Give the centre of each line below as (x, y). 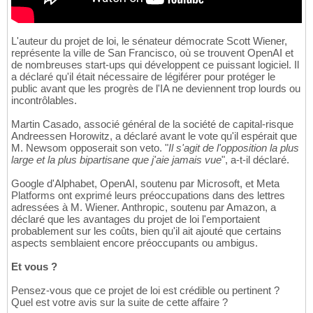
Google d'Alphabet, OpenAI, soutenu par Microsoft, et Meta (145, 184)
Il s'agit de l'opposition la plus (234, 148)
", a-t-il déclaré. (255, 160)
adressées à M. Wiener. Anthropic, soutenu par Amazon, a (144, 208)
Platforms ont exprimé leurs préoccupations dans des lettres (148, 196)
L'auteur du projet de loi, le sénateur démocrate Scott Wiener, (149, 41)
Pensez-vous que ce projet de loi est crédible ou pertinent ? (145, 291)
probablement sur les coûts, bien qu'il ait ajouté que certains (146, 231)
